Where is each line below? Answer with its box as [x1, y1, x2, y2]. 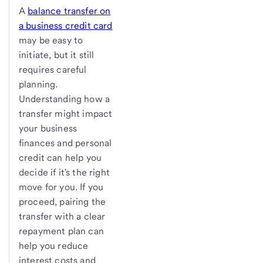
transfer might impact [19, 107, 113, 119]
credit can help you [19, 151, 102, 163]
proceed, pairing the [19, 195, 106, 207]
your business [19, 122, 77, 134]
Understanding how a [19, 93, 110, 104]
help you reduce [19, 240, 89, 251]
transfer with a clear [19, 210, 106, 222]
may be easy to [19, 34, 83, 46]
